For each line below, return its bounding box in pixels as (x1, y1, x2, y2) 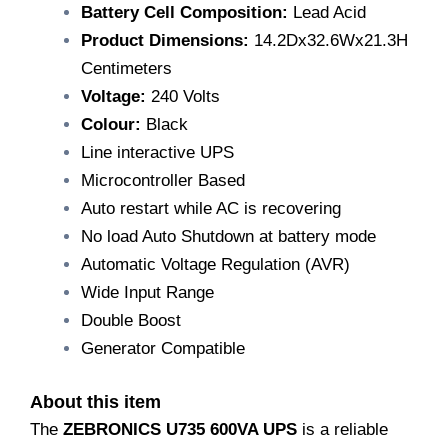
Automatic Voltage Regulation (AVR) (81, 255, 350, 275)
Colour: (81, 115, 141, 135)
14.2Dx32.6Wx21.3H (249, 31, 408, 51)
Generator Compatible (81, 339, 245, 359)
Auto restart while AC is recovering (81, 199, 341, 219)
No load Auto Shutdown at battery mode (81, 227, 376, 247)
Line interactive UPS (81, 143, 234, 163)
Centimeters (81, 59, 172, 79)
